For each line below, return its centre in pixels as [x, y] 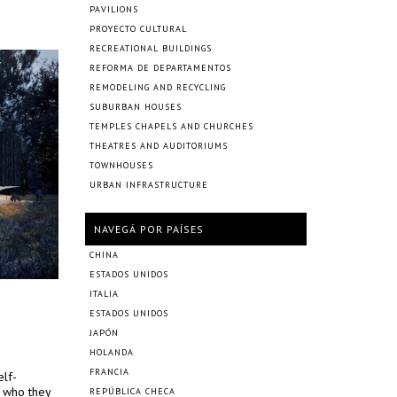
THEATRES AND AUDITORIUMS [159, 146]
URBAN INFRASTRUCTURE [149, 185]
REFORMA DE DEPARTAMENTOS [160, 68]
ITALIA [104, 294]
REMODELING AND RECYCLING [158, 87]
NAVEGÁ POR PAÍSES [149, 229]
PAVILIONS [114, 9]
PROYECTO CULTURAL [138, 29]
